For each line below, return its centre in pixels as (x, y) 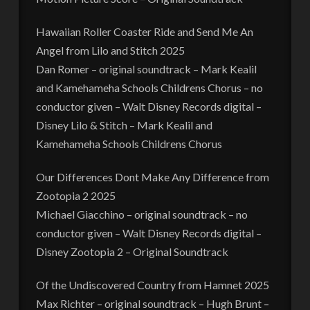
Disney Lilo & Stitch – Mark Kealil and (124, 125)
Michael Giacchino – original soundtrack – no (142, 214)
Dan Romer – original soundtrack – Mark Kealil (146, 69)
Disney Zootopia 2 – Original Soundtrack (132, 251)
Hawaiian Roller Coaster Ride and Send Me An (144, 31)
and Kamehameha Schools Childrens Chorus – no (149, 87)
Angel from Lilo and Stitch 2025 (110, 50)
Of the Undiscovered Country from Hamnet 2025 (152, 284)
